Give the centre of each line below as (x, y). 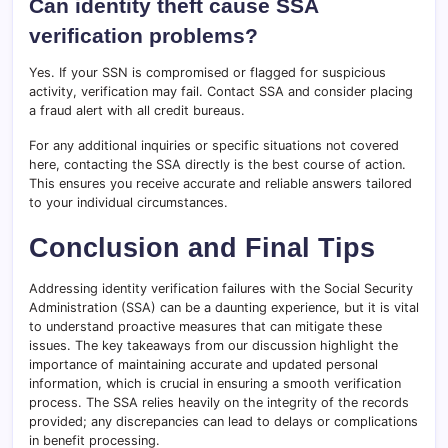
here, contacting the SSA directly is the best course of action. (217, 165)
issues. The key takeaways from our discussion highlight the (213, 346)
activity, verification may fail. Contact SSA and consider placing (221, 92)
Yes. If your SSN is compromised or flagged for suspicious (207, 73)
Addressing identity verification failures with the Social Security (221, 289)
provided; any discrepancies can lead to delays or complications (223, 422)
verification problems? (143, 36)
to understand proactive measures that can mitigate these (205, 327)
